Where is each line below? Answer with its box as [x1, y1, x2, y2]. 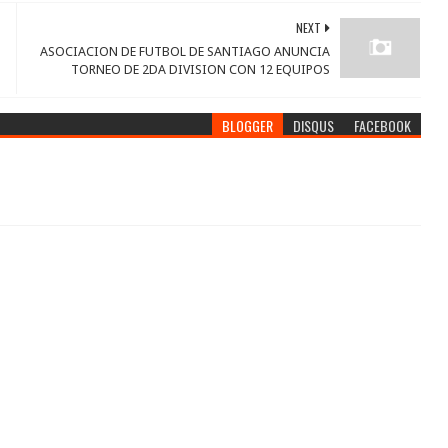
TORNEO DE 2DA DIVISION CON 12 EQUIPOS [71, 62, 331, 77]
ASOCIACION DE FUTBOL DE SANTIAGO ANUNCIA [40, 44, 331, 59]
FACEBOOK [354, 115, 412, 136]
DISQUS [293, 115, 335, 136]
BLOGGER [222, 115, 274, 136]
